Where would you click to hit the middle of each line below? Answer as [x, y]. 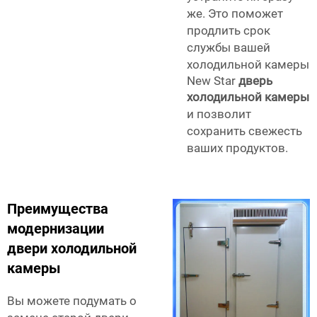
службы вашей [229, 48]
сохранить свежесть [244, 131]
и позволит [219, 114]
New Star [213, 81]
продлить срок [229, 31]
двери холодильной [72, 249]
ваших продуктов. [237, 148]
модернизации [56, 229]
